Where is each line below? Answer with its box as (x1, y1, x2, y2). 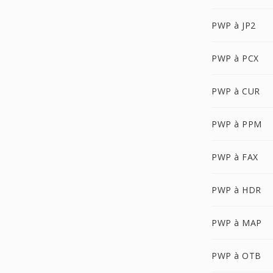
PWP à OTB (211, 250, 261, 261)
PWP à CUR (211, 85, 260, 97)
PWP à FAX (211, 151, 258, 163)
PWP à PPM (211, 118, 262, 130)
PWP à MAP (211, 217, 262, 229)
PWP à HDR (211, 184, 261, 196)
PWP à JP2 (211, 19, 256, 31)
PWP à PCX (211, 52, 259, 64)
